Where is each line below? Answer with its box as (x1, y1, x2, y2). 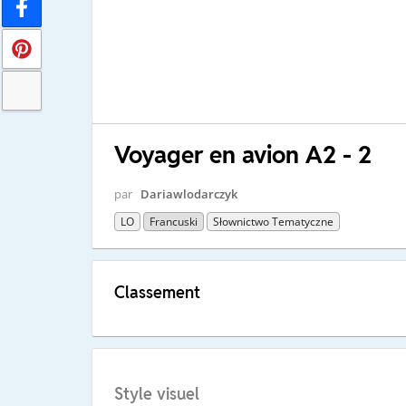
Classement (113, 281, 200, 303)
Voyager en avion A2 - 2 (113, 139, 372, 170)
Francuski (149, 213, 198, 229)
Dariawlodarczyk (140, 185, 237, 202)
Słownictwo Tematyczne (212, 213, 333, 229)
